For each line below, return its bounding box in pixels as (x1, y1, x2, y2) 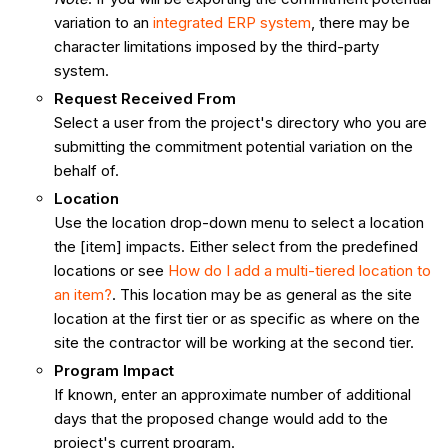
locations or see (53, 260, 168, 280)
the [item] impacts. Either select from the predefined (53, 236, 418, 256)
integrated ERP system (152, 13, 311, 33)
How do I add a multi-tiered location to (167, 260, 431, 280)
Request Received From (53, 89, 236, 109)
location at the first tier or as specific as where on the (53, 308, 420, 328)
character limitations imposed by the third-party (53, 37, 379, 57)
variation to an (53, 13, 153, 33)
